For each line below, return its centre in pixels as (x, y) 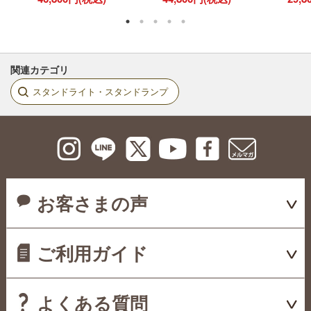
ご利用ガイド (92, 253)
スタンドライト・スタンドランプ (100, 92)
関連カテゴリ (40, 70)
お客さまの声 (92, 203)
